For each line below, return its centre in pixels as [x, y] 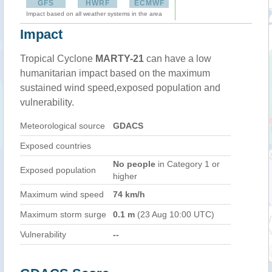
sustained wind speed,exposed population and [120, 88]
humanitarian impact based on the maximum [115, 73]
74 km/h [129, 194]
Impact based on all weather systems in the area [94, 14]
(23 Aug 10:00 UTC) [175, 214]
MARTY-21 [120, 59]
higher [125, 176]
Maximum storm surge [63, 214]
